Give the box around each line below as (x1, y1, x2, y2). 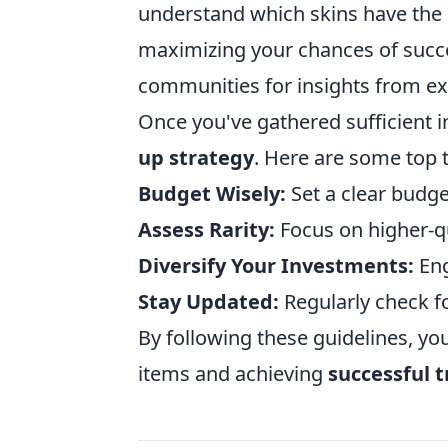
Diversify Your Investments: (138, 252, 414, 280)
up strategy (138, 144, 254, 172)
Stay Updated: (138, 288, 279, 316)
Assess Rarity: (138, 216, 275, 244)
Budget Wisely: (138, 180, 286, 208)
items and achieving (138, 360, 328, 388)
